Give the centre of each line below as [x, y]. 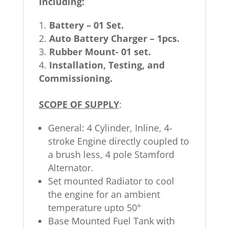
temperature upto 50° [94, 207]
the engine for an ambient [104, 194]
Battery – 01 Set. [86, 25]
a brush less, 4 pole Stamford [111, 154]
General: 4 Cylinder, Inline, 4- [110, 128]
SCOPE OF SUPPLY [79, 104]
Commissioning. [75, 78]
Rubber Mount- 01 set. [100, 51]
